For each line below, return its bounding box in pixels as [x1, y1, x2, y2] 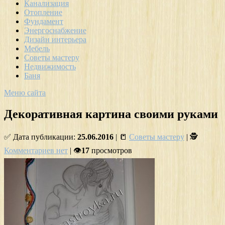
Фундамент [24, 17, 63, 26]
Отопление [24, 8, 62, 17]
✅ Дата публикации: [4, 132, 77, 141]
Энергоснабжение [24, 26, 86, 35]
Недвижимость [24, 62, 76, 71]
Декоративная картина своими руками [4, 107, 218, 121]
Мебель [24, 44, 50, 53]
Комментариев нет [4, 146, 68, 155]
